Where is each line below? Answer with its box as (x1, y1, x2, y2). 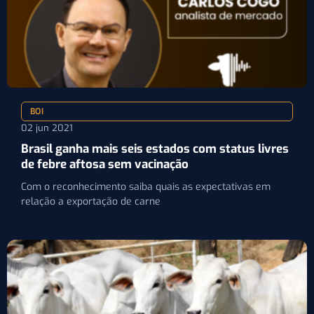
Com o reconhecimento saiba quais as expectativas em (21, 179, 271, 193)
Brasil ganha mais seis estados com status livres (21, 140, 289, 157)
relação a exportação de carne (21, 194, 161, 208)
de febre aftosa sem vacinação (21, 156, 189, 172)
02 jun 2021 (21, 121, 73, 134)
